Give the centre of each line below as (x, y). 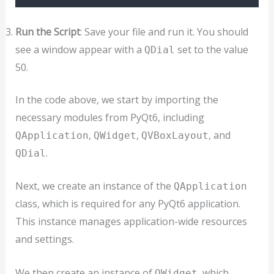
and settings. (44, 239)
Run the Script (47, 31)
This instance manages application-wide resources (131, 222)
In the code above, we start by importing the (117, 99)
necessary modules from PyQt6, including (109, 117)
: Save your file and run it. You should (164, 31)
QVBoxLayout (175, 135)
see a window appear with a (80, 49)
